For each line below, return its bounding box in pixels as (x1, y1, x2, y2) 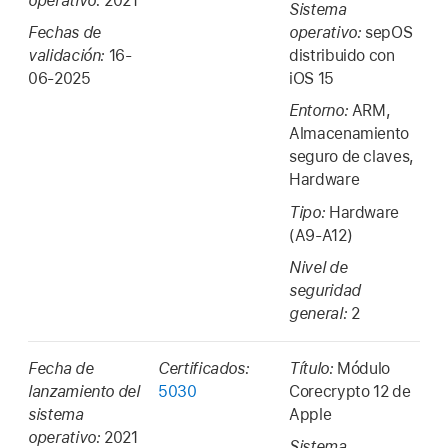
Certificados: (158, 358, 250, 378)
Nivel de (289, 258, 348, 278)
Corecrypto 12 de (289, 381, 411, 401)
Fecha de (28, 358, 94, 378)
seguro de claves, (289, 147, 414, 167)
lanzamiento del (28, 381, 140, 401)
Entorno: (289, 101, 352, 121)
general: (289, 304, 351, 324)
